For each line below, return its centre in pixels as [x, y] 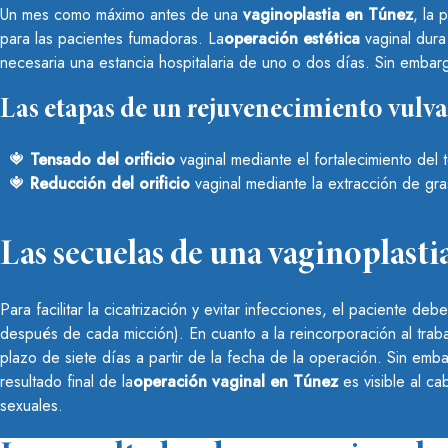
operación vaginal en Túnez [235, 382]
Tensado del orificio [102, 160]
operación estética [292, 39]
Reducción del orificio [110, 184]
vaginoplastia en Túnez [328, 15]
